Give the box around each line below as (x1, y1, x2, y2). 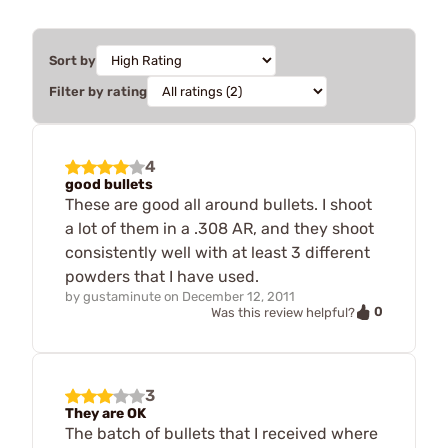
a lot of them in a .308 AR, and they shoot (65, 218, 374, 238)
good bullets (65, 175, 153, 193)
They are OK (65, 405, 146, 423)
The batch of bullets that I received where (65, 424, 378, 444)
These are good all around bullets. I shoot (65, 194, 372, 214)
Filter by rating (49, 83, 147, 99)
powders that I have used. (65, 266, 259, 286)
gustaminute (83, 288, 161, 304)
